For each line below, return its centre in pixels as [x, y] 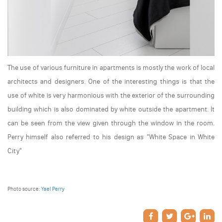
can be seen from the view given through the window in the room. [111, 123]
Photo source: [24, 189]
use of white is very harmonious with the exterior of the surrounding [111, 96]
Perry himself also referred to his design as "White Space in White [111, 137]
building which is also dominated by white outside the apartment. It [111, 110]
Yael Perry [53, 189]
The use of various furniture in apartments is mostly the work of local [111, 68]
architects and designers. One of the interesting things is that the [111, 82]
